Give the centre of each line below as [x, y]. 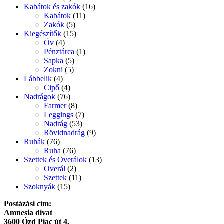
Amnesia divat [28, 213]
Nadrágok [40, 97]
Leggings [59, 115]
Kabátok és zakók [52, 7]
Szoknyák [40, 187]
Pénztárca [59, 52]
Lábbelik [38, 79]
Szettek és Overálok [55, 160]
